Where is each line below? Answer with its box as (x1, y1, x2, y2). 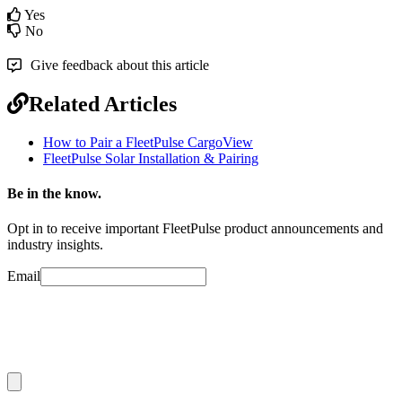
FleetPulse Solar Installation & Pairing (43, 150, 258, 166)
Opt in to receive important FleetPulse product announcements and (7, 221, 383, 237)
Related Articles (29, 92, 177, 116)
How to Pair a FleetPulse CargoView (43, 134, 253, 150)
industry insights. (7, 237, 103, 253)
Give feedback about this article (31, 57, 209, 73)
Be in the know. (7, 185, 101, 201)
